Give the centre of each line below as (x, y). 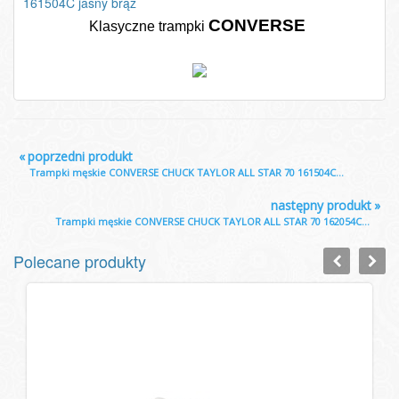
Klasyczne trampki (149, 26)
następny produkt (321, 206)
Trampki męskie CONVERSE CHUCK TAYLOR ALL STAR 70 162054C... (212, 222)
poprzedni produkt (81, 157)
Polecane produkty (80, 261)
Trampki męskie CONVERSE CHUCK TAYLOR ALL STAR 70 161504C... (187, 173)
